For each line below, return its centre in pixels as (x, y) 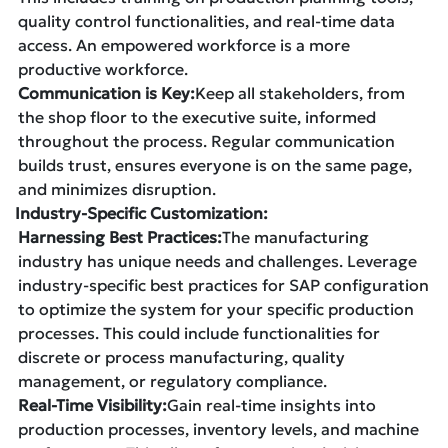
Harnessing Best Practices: (120, 236)
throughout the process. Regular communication (206, 140)
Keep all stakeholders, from (300, 92)
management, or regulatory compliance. (172, 380)
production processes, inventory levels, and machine (218, 428)
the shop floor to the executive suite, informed (197, 116)
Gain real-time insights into (271, 404)
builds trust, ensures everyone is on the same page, (215, 164)
